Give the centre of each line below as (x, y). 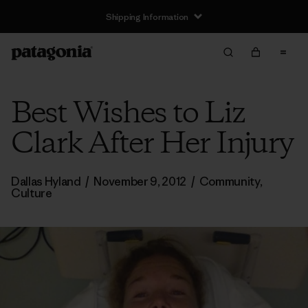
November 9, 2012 (140, 181)
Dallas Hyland (47, 181)
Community (229, 181)
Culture (32, 193)
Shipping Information (147, 16)
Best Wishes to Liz (128, 114)
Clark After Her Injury (152, 144)
